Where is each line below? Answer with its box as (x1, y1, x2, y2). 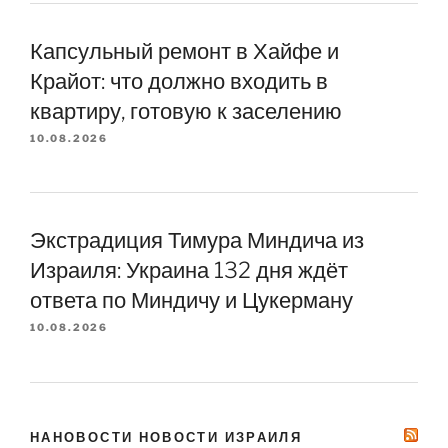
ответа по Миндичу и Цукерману (30, 287, 353, 314)
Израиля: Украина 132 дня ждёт (30, 257, 348, 284)
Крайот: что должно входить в (30, 67, 328, 94)
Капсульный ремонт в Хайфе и (30, 37, 339, 64)
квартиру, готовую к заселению (30, 97, 342, 124)
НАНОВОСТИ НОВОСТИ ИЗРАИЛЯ (30, 429, 303, 446)
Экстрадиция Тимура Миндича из (30, 227, 364, 254)
